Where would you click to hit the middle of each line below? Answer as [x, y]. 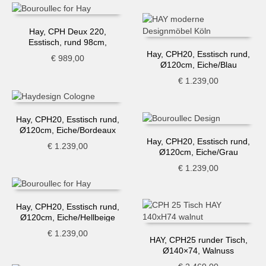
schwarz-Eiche [67, 53]
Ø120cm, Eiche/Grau [198, 152]
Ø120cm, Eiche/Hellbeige [67, 217]
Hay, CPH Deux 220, [67, 32]
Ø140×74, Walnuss [199, 250]
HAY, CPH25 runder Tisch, [198, 240]
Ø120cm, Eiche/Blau [198, 64]
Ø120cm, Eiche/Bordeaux [67, 130]
